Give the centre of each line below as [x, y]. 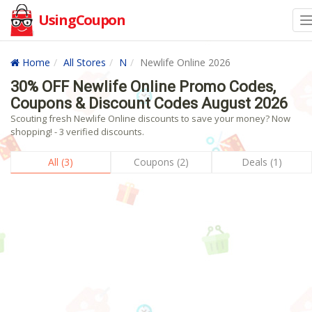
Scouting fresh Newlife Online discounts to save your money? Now [150, 118]
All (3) [61, 162]
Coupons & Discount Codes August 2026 [149, 103]
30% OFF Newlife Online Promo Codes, [143, 87]
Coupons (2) [161, 162]
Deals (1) [262, 162]
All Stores [85, 62]
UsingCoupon [82, 20]
